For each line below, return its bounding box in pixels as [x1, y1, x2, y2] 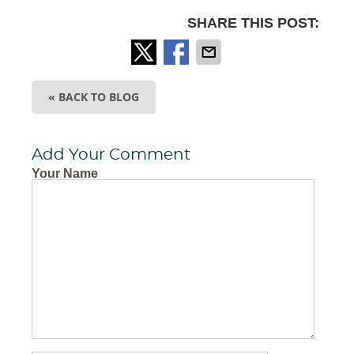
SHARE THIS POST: [186, 15, 319, 32]
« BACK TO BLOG [48, 89, 140, 105]
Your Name [32, 167, 99, 181]
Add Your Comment [32, 147, 191, 164]
